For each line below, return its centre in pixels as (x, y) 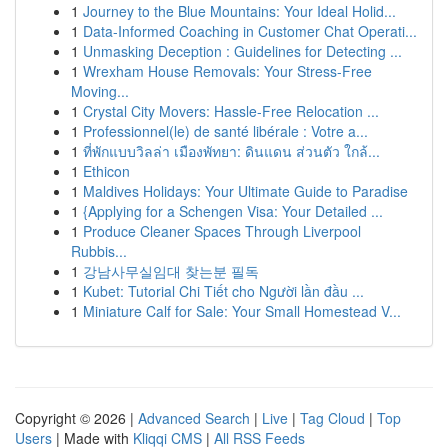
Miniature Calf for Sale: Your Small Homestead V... (242, 311)
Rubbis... (99, 251)
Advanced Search (194, 418)
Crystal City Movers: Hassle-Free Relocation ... (231, 111)
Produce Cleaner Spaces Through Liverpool (222, 231)
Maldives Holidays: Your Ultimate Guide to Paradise (245, 191)
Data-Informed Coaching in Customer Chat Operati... (250, 31)
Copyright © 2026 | (76, 418)
